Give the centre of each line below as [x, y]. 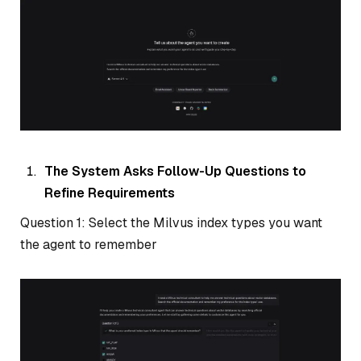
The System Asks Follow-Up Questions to [175, 171]
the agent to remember [89, 244]
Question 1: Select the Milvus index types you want [171, 222]
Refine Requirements [110, 193]
